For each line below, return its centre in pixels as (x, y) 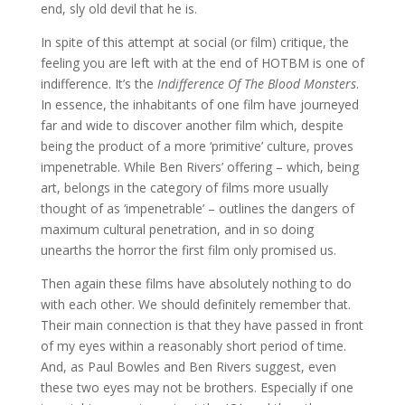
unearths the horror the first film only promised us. (188, 250)
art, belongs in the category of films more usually (184, 188)
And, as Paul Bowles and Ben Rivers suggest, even (188, 367)
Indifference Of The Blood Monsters (256, 84)
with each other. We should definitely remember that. (195, 305)
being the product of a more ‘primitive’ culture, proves (197, 146)
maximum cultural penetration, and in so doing (177, 230)
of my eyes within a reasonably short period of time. (193, 346)
